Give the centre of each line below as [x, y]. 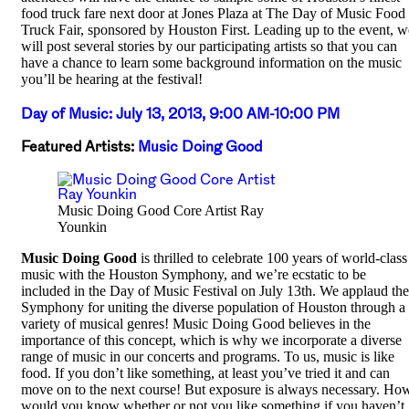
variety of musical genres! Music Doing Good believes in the [196, 323]
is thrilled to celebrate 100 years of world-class [272, 257]
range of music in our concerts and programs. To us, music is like [208, 356]
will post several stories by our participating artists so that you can [209, 46]
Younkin [82, 226]
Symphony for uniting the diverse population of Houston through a [213, 307]
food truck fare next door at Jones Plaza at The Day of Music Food [213, 13]
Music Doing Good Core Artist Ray [161, 210]
